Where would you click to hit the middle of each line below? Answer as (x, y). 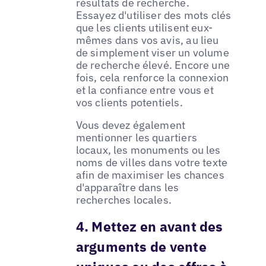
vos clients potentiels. (129, 103)
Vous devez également (131, 125)
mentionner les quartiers (136, 138)
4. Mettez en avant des (149, 226)
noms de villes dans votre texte (152, 163)
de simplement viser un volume (152, 53)
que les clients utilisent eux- (144, 28)
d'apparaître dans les (127, 188)
